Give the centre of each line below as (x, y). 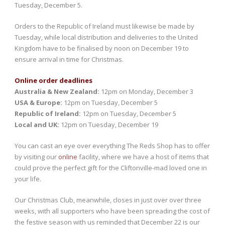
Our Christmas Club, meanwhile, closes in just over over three (108, 200)
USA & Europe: (38, 103)
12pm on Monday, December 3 (147, 92)
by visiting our (36, 157)
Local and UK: (37, 125)
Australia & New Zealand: (58, 92)
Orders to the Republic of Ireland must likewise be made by (104, 26)
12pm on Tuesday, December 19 (109, 125)
